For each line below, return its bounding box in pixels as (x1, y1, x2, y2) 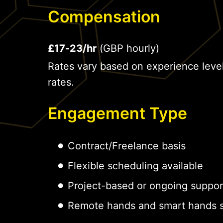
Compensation (48, 7, 160, 27)
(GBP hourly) (97, 42, 159, 55)
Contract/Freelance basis (68, 140, 186, 152)
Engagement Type (48, 104, 187, 123)
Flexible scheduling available (68, 160, 203, 172)
